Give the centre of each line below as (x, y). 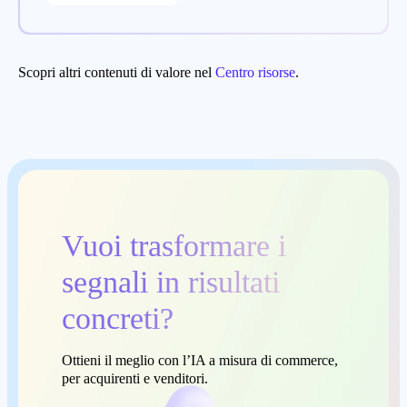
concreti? (118, 318)
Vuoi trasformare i (174, 245)
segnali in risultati (171, 282)
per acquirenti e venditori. (135, 378)
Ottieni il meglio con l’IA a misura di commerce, (200, 360)
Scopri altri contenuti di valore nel (117, 72)
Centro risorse (255, 72)
